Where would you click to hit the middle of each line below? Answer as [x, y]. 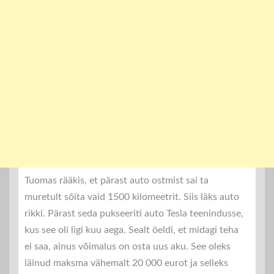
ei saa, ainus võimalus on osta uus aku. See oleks [128, 247]
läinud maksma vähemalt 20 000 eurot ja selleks [126, 263]
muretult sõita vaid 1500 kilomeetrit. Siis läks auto [132, 197]
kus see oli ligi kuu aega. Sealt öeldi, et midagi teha [131, 230]
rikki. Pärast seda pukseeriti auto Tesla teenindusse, [134, 214]
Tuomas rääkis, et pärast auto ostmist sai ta [117, 181]
